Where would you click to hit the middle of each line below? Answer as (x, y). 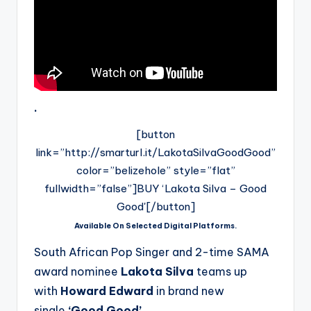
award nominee (77, 271)
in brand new (189, 291)
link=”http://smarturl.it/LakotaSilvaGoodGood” (155, 152)
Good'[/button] (155, 206)
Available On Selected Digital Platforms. (155, 225)
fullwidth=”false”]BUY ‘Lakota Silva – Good (155, 188)
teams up (220, 271)
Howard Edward (107, 291)
